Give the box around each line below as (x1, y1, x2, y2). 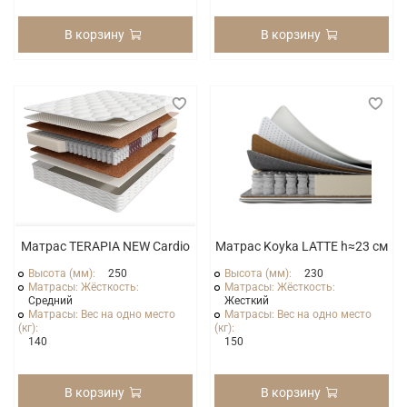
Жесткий (224, 294, 270, 308)
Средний (28, 294, 74, 308)
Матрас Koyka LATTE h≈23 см (215, 239, 388, 254)
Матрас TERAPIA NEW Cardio (21, 239, 190, 254)
